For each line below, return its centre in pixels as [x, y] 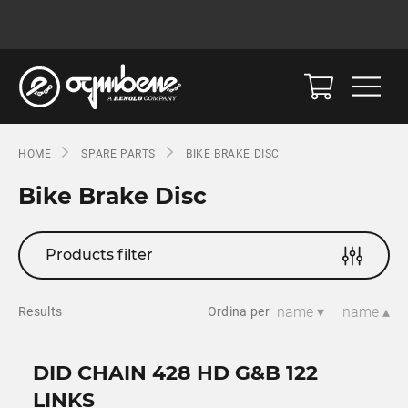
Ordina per [239, 312]
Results [41, 312]
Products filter [99, 255]
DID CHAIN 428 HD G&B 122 [175, 372]
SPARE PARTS [119, 154]
